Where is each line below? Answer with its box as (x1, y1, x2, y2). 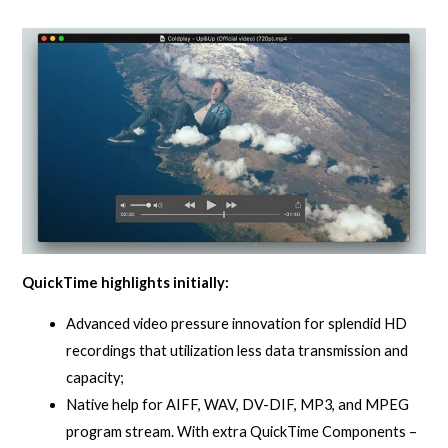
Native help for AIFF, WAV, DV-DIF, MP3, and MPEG (66, 396, 410, 414)
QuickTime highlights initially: (22, 273, 230, 291)
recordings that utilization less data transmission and (66, 342, 409, 360)
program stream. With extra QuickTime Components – (66, 423, 418, 441)
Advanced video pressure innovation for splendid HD (66, 315, 408, 333)
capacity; (66, 369, 125, 387)
